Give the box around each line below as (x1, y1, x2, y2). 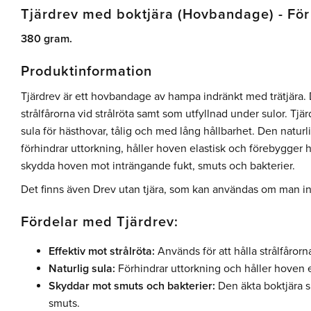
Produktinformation (21, 63, 152, 81)
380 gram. (21, 32, 72, 47)
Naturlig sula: (49, 262, 115, 276)
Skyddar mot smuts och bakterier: (49, 279, 215, 294)
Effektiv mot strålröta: (49, 244, 155, 259)
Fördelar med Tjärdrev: (21, 214, 178, 231)
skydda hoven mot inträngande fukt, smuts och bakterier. (21, 158, 295, 173)
